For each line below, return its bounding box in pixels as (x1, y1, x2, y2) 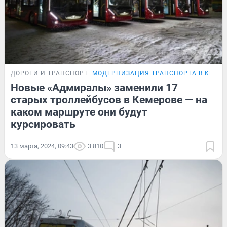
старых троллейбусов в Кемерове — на (11, 93, 207, 106)
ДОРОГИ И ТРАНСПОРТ (11, 69, 88, 77)
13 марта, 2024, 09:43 (11, 142, 73, 150)
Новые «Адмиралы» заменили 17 (11, 81, 178, 94)
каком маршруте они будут (11, 105, 147, 118)
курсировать (11, 118, 75, 130)
